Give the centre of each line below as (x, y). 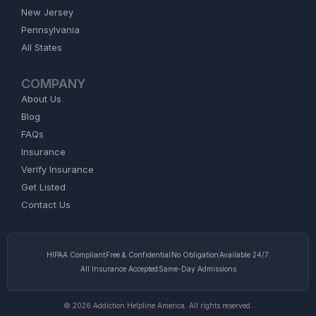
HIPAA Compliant (76, 254)
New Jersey (47, 12)
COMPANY (54, 83)
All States (42, 47)
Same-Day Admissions (197, 268)
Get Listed (43, 187)
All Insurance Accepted (119, 268)
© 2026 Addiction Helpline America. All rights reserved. (158, 305)
